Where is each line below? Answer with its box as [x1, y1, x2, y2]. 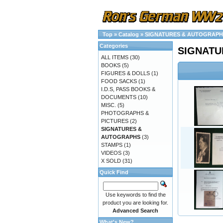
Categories [100, 43, 128, 49]
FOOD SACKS [101, 78, 137, 84]
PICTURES [101, 118, 128, 124]
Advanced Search [112, 208, 158, 214]
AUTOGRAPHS [101, 134, 140, 140]
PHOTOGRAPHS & [101, 110, 149, 116]
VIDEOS [101, 150, 121, 156]
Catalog [118, 31, 139, 37]
